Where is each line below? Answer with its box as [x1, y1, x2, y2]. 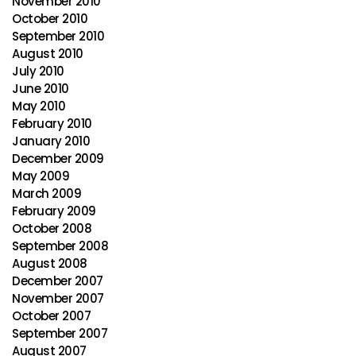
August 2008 [12, 255, 87, 272]
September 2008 [12, 238, 108, 254]
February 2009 [12, 203, 96, 219]
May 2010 [12, 98, 65, 114]
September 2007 [12, 325, 107, 342]
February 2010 [12, 115, 92, 132]
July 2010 [12, 63, 64, 79]
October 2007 [12, 308, 91, 324]
